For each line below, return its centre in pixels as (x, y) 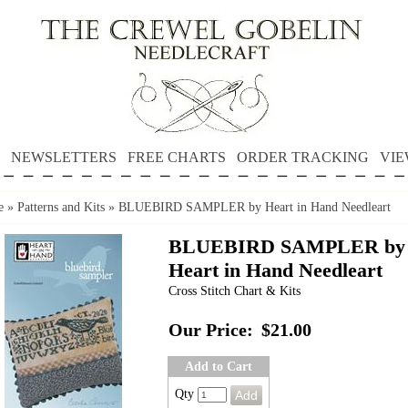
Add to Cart (219, 367)
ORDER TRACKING (302, 157)
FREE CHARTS (176, 157)
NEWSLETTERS (63, 157)
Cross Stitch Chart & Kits (235, 291)
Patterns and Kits (61, 207)
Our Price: (211, 330)
